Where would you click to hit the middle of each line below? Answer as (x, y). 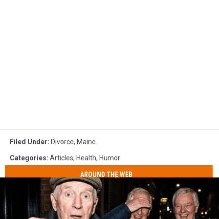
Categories (28, 158)
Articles (62, 158)
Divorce (62, 142)
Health (86, 158)
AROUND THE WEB (107, 175)
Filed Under (29, 142)
